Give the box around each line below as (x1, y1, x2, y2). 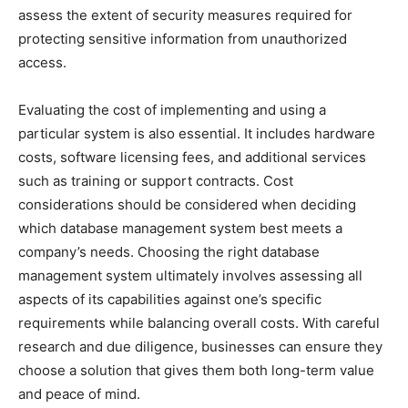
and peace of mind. (18, 384, 140, 403)
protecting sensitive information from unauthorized (18, 29, 347, 47)
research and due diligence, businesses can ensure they (18, 337, 382, 355)
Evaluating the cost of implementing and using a (18, 100, 326, 118)
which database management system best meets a (18, 219, 342, 237)
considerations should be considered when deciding (18, 195, 356, 213)
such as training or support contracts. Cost (18, 171, 293, 189)
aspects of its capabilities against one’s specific (18, 290, 321, 308)
